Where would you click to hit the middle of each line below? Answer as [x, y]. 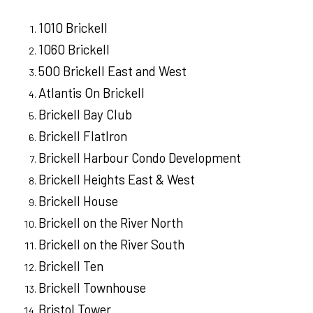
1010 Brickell [73, 28]
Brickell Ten [71, 266]
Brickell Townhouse [92, 288]
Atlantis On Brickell [92, 93]
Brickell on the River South [113, 245]
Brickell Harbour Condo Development [140, 158]
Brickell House [80, 201]
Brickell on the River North [112, 223]
